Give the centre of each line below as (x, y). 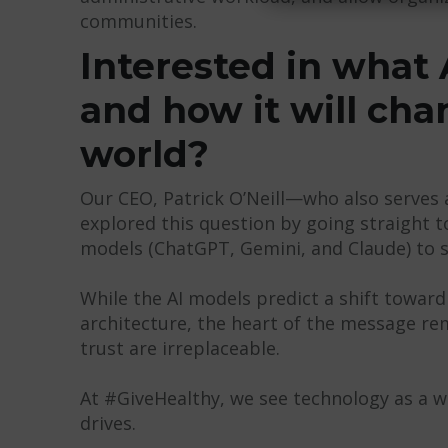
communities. (138, 20)
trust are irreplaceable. (179, 347)
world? (144, 153)
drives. (107, 422)
